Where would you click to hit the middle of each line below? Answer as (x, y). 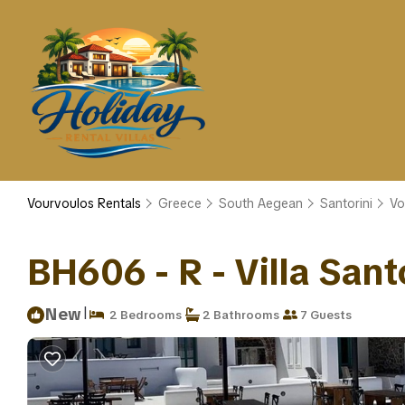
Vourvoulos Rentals (86, 203)
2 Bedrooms (143, 315)
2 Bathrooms (240, 315)
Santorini (346, 203)
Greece (180, 203)
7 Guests (325, 315)
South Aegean (261, 203)
